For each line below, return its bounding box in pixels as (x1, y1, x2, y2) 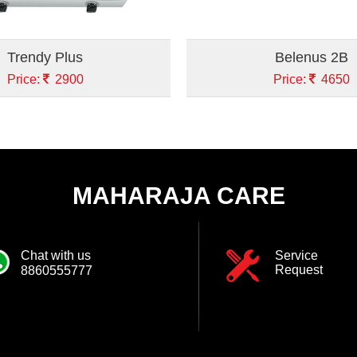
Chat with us (20, 248, 91, 262)
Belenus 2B (275, 49, 349, 65)
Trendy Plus (7, 49, 84, 65)
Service (275, 248, 319, 262)
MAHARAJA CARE (72, 182, 285, 209)
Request (275, 262, 324, 277)
